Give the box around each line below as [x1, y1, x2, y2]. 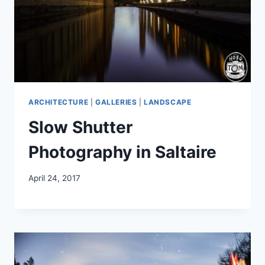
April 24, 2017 [28, 173, 80, 183]
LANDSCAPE [144, 97, 192, 106]
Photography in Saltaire [28, 141, 216, 162]
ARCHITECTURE [28, 97, 89, 106]
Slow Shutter [28, 117, 132, 137]
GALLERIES [95, 97, 137, 106]
